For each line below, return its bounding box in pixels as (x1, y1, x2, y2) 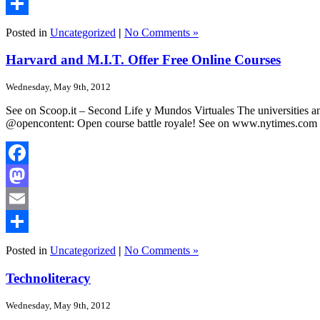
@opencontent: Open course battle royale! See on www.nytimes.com (6, 117, 317, 130)
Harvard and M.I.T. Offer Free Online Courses (6, 52, 281, 68)
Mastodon (6, 192, 51, 205)
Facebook (6, 169, 50, 182)
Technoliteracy (6, 270, 91, 286)
